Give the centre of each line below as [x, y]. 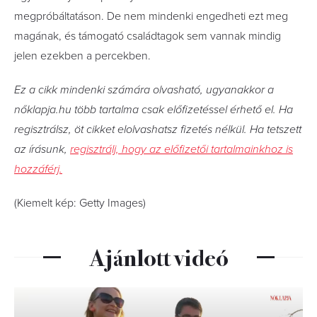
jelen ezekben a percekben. [82, 56]
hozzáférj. [38, 169]
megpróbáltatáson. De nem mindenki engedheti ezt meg [151, 16]
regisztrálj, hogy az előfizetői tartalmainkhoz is [181, 149]
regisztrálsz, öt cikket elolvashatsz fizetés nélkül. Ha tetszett [158, 129]
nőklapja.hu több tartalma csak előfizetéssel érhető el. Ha [154, 110]
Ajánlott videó [158, 256]
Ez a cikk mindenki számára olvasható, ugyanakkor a [144, 90]
